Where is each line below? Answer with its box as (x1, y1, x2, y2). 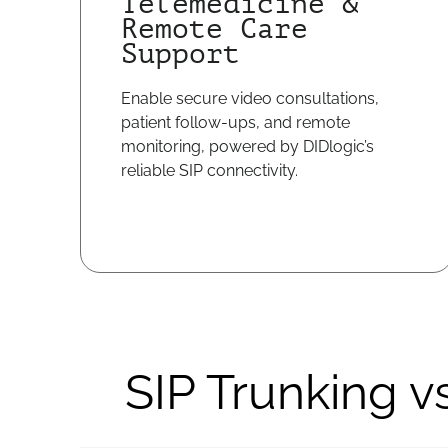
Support (121, 38, 240, 70)
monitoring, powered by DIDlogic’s (121, 137, 374, 156)
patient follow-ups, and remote (121, 113, 350, 132)
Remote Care (121, 13, 308, 45)
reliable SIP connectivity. (121, 161, 298, 180)
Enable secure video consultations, (121, 89, 379, 108)
